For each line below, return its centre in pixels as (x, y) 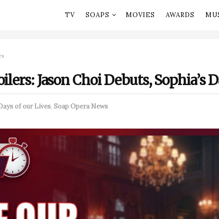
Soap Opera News (81, 107)
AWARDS (180, 15)
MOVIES (140, 15)
